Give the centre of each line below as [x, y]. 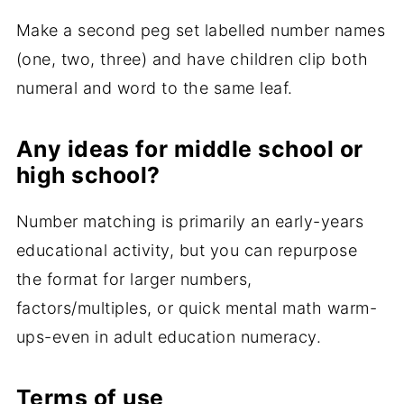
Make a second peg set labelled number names [201, 30]
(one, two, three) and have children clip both [192, 59]
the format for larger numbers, [134, 279]
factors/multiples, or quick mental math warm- [197, 308]
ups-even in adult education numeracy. [169, 336]
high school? [88, 174]
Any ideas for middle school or [189, 148]
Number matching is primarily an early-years [190, 221]
